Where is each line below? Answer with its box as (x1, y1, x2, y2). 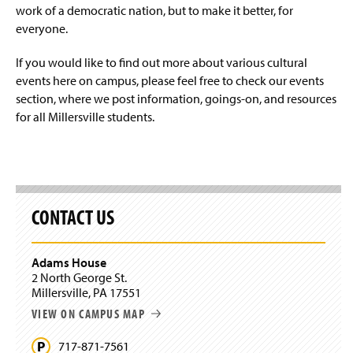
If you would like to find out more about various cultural (16, 54, 307, 70)
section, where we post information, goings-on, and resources (16, 90, 336, 106)
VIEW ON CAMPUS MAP (32, 305, 146, 321)
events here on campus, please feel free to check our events (16, 72, 324, 88)
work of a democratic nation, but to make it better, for (16, 2, 293, 18)
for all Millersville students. (16, 108, 154, 124)
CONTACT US (32, 203, 114, 230)
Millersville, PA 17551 (32, 284, 141, 300)
